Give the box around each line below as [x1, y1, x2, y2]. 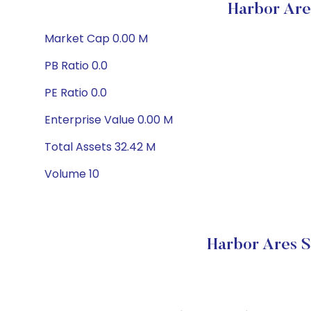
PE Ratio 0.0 [44, 85, 107, 101]
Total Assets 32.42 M [44, 139, 155, 155]
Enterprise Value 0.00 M [44, 112, 173, 128]
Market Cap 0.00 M [44, 31, 148, 47]
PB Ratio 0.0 [44, 58, 108, 74]
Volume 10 [44, 166, 99, 182]
